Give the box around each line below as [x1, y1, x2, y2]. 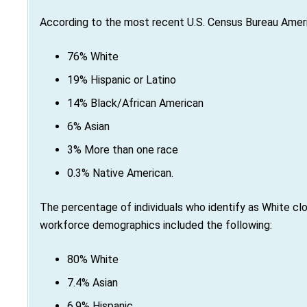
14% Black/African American [67, 97, 204, 110]
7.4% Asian [67, 276, 118, 290]
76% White [67, 50, 119, 64]
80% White [67, 253, 119, 267]
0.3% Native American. [67, 167, 173, 180]
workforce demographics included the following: [40, 219, 272, 232]
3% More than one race [67, 143, 178, 157]
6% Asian [67, 120, 110, 134]
